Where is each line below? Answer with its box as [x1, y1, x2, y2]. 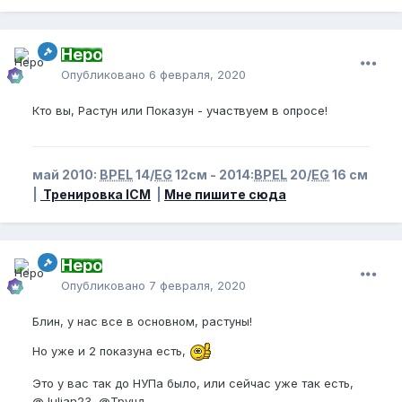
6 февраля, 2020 [149, 66, 246, 82]
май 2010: [32, 166, 100, 182]
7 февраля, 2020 [149, 277, 246, 293]
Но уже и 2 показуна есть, [32, 343, 189, 358]
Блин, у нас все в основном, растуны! [32, 313, 256, 328]
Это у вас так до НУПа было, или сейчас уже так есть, [32, 375, 354, 390]
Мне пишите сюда [164, 186, 286, 202]
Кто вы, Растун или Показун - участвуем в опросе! [32, 102, 328, 118]
